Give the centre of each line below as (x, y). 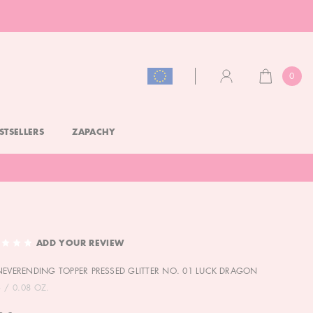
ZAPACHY (94, 132)
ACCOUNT (242, 90)
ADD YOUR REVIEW (80, 243)
